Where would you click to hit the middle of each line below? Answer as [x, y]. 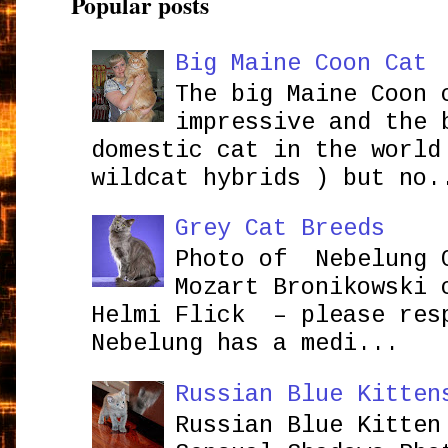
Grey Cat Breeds [279, 229]
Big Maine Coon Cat [300, 63]
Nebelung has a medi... [245, 344]
